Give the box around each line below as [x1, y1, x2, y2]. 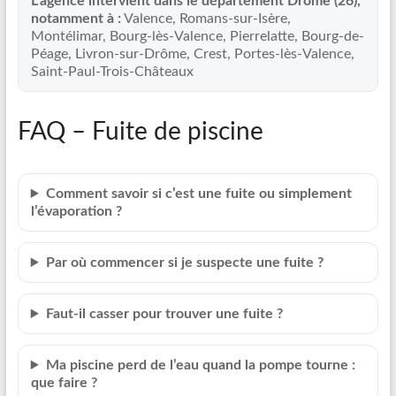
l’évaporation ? [30, 204, 122, 218]
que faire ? [30, 376, 97, 390]
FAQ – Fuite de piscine [17, 119, 263, 144]
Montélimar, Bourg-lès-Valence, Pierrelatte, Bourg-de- [30, 29, 364, 43]
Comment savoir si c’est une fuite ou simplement [45, 187, 352, 201]
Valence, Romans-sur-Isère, [120, 11, 291, 26]
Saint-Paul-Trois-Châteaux [30, 65, 194, 79]
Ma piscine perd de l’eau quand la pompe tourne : [45, 358, 355, 372]
